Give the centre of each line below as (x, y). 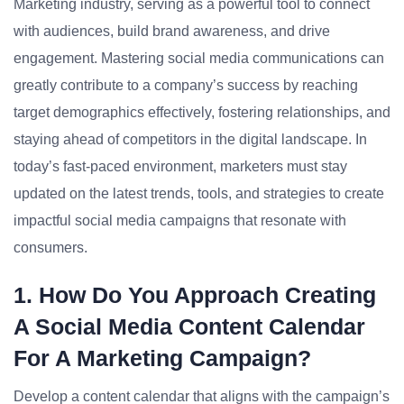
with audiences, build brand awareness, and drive (172, 31)
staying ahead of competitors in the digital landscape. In (190, 139)
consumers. (50, 248)
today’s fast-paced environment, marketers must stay (180, 166)
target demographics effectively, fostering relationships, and (202, 112)
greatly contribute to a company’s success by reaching (186, 85)
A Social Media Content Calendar (189, 326)
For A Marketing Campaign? (162, 358)
